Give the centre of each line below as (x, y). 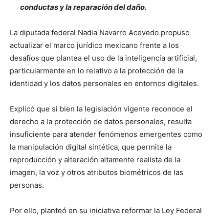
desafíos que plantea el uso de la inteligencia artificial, (103, 58)
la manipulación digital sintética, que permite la (91, 147)
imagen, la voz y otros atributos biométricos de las (97, 173)
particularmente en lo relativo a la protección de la (97, 71)
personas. (27, 185)
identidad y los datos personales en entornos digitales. (104, 84)
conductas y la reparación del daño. (83, 7)
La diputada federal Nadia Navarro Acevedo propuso (100, 33)
